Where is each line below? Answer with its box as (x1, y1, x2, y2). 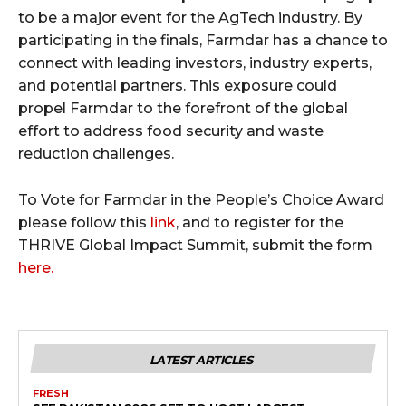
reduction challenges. (18, 145, 174, 163)
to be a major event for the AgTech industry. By (18, 9, 362, 27)
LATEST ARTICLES (149, 353, 253, 368)
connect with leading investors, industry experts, (18, 54, 372, 72)
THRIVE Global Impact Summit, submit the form (18, 237, 372, 255)
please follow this (18, 214, 150, 232)
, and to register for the (176, 214, 343, 232)
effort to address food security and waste (18, 122, 324, 140)
